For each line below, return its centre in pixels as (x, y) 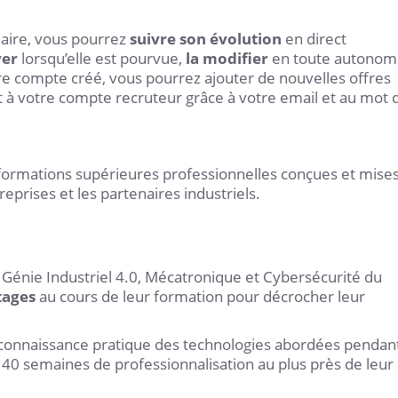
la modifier (227, 58)
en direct (314, 39)
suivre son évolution (206, 39)
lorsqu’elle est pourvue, (102, 58)
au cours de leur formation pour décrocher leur (200, 296)
